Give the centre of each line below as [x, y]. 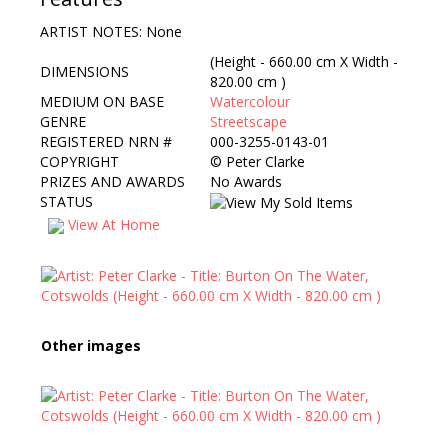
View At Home [112, 224]
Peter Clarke [265, 161]
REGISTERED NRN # [106, 141]
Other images [91, 345]
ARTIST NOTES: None [111, 31]
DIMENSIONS [84, 71]
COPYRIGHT [79, 161]
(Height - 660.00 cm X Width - [304, 61]
